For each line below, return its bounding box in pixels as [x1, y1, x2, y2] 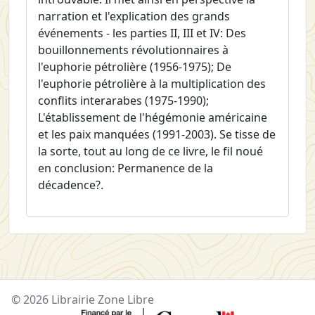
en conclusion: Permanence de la [38, 160, 213, 176]
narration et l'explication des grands [38, 8, 230, 25]
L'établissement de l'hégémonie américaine [38, 110, 267, 126]
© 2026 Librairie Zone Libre [11, 292, 154, 308]
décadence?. [38, 177, 103, 193]
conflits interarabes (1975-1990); [38, 93, 209, 109]
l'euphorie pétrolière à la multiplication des [38, 76, 266, 92]
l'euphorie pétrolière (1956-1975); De [38, 59, 231, 75]
